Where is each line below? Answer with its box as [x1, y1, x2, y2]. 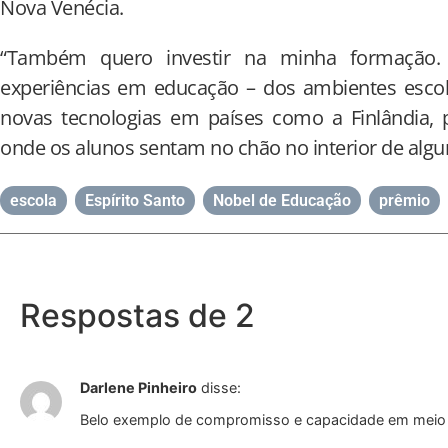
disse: [201, 378, 241, 396]
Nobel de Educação [213, 190, 351, 210]
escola [10, 190, 57, 210]
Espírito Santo [85, 190, 185, 210]
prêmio [379, 190, 430, 210]
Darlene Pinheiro [80, 378, 197, 396]
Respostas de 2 [20, 295, 255, 335]
